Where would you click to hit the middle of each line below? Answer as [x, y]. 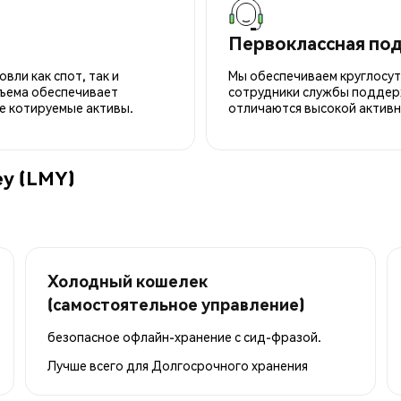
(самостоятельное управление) [176, 303]
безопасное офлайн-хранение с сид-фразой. [184, 336]
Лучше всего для [99, 365]
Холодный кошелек [128, 280]
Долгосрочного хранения [230, 365]
